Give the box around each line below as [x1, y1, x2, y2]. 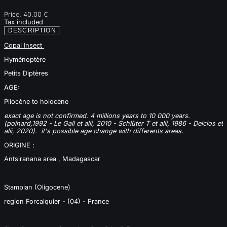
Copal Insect [4, 41, 44, 49]
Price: [4, 11, 23, 19]
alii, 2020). [4, 127, 41, 135]
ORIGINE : [4, 141, 34, 149]
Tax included [4, 18, 43, 26]
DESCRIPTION [8, 27, 56, 34]
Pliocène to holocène [4, 98, 68, 106]
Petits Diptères [4, 69, 48, 78]
